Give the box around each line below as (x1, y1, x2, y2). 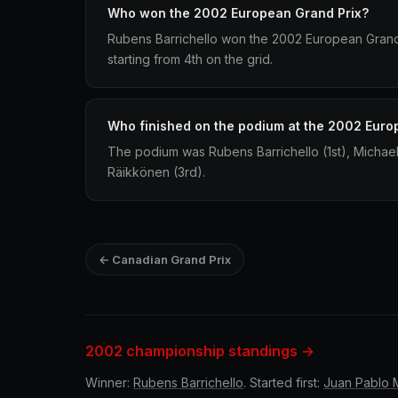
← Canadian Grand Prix (99, 252, 231, 267)
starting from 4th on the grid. (107, 52, 273, 67)
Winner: (85, 375, 133, 390)
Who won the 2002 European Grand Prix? (107, 5, 369, 20)
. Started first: (243, 375, 323, 390)
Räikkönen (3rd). (107, 164, 205, 179)
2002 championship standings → (85, 342, 314, 360)
